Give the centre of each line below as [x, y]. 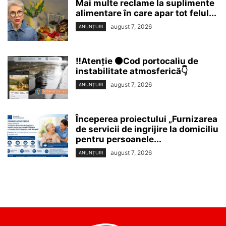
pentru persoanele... [119, 139]
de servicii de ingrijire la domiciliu [147, 129]
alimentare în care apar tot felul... [146, 13]
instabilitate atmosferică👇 [132, 71]
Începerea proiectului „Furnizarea [147, 119]
